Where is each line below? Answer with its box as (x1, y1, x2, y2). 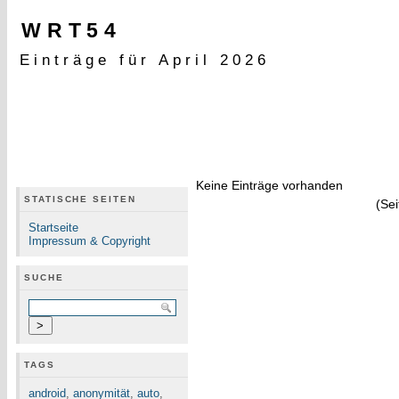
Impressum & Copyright (28, 234, 151, 248)
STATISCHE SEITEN (24, 194, 136, 204)
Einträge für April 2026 (20, 51, 270, 69)
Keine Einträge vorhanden (196, 178, 344, 192)
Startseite (28, 221, 78, 234)
